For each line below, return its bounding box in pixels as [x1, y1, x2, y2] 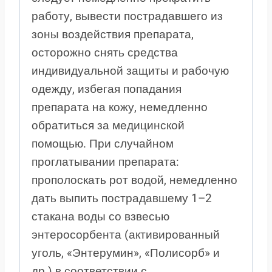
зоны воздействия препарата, [32, 27, 194, 42]
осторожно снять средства [32, 46, 178, 60]
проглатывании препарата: [32, 155, 179, 169]
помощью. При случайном [32, 137, 174, 151]
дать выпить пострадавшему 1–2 [32, 191, 212, 206]
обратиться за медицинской [32, 118, 185, 133]
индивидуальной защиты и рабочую [32, 64, 229, 78]
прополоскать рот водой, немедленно [32, 173, 237, 188]
